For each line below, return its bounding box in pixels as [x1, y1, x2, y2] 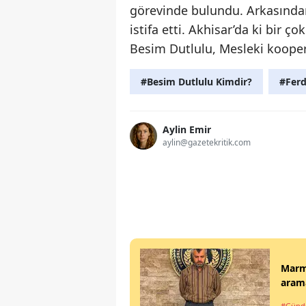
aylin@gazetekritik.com [163, 137, 251, 149]
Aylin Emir [163, 123, 211, 137]
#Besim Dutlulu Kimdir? [141, 74, 252, 88]
